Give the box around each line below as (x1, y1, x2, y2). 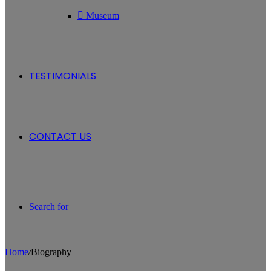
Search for (29, 201, 68, 212)
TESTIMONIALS (29, 69, 96, 83)
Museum (83, 10, 119, 21)
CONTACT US (29, 129, 91, 143)
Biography (31, 247, 71, 257)
